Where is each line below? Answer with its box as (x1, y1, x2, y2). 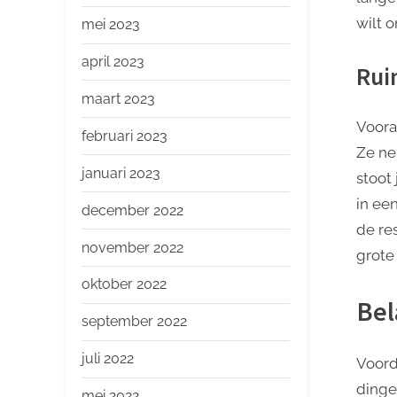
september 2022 (82, 313, 187, 331)
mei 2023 (82, 16, 140, 34)
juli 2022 (82, 350, 134, 368)
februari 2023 (82, 127, 167, 144)
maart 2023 (82, 90, 155, 107)
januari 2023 (82, 164, 160, 182)
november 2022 (82, 238, 183, 256)
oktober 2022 (82, 276, 167, 293)
